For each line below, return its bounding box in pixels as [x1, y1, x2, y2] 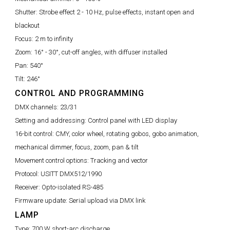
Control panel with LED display [88, 117, 177, 124]
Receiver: [15, 183, 42, 191]
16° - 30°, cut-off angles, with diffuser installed [34, 48, 167, 56]
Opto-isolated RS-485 [42, 183, 103, 191]
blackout [15, 22, 40, 29]
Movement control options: [15, 157, 90, 164]
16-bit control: [15, 130, 55, 138]
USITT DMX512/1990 [41, 170, 102, 178]
